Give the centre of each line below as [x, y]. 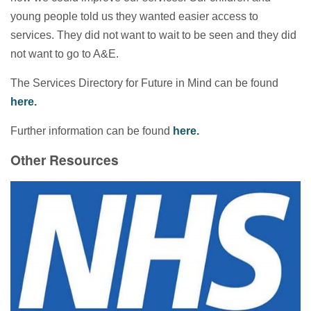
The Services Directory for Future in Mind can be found [144, 83]
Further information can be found [92, 131]
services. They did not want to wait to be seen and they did [153, 35]
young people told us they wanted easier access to [134, 17]
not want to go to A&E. [65, 54]
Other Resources [65, 160]
